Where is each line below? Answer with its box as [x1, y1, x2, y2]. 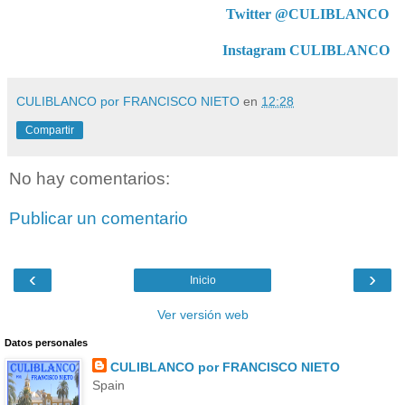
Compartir [25, 124, 74, 137]
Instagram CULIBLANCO [221, 42, 390, 59]
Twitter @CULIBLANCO [226, 6, 389, 23]
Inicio [189, 274, 216, 287]
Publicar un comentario [9, 208, 188, 228]
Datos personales [5, 337, 88, 349]
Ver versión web [156, 307, 249, 323]
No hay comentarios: [9, 169, 170, 189]
